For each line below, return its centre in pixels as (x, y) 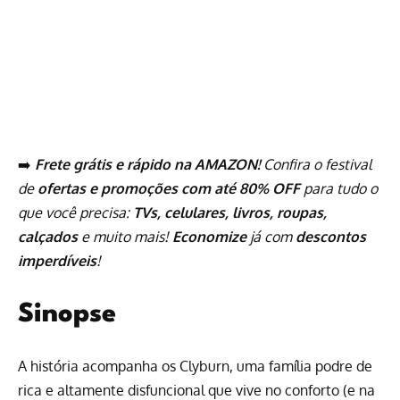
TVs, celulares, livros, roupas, (230, 212)
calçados (48, 236)
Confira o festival (316, 164)
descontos (331, 236)
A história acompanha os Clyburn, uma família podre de (195, 367)
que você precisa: (75, 212)
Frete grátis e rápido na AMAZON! (147, 164)
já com (271, 236)
